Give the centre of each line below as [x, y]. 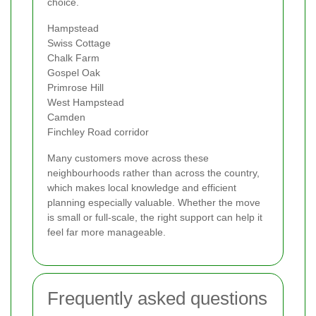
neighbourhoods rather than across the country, [153, 172]
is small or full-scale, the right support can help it [155, 217]
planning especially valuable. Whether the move [154, 202]
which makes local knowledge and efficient [142, 187]
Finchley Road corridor [98, 132]
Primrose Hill [75, 87]
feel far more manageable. [107, 232]
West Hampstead [86, 102]
